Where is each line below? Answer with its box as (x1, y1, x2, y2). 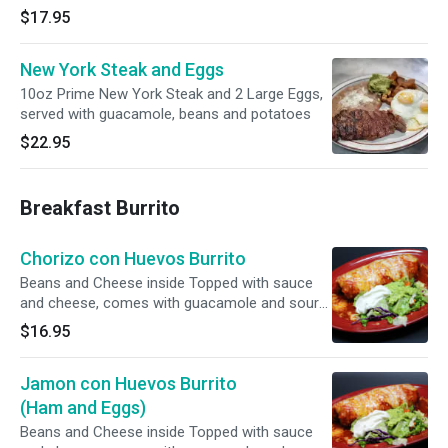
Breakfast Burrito (20, 196, 180, 220)
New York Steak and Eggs (20, 59, 224, 80)
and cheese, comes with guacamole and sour (20, 294, 319, 312)
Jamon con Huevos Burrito (20, 373, 237, 394)
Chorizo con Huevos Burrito (20, 248, 246, 269)
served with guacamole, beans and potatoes (20, 105, 311, 123)
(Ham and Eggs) (20, 397, 146, 418)
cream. (20, 314, 65, 332)
